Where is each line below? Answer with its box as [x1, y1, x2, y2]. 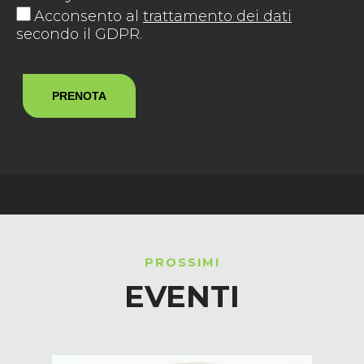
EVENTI [124, 278, 240, 315]
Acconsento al [34, 6, 143, 25]
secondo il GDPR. [16, 24, 142, 43]
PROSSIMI [144, 255, 220, 271]
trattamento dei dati [143, 6, 292, 25]
